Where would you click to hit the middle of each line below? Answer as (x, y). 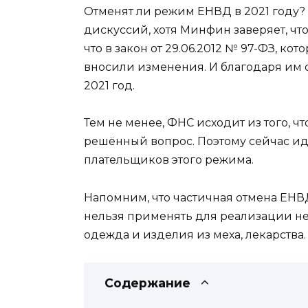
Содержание (147, 283)
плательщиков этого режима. (169, 160)
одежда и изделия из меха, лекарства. (195, 234)
